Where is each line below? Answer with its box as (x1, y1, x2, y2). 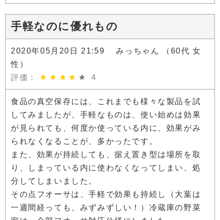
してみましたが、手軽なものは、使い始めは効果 (11, 110, 201, 119)
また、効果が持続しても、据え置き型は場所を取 (11, 150, 201, 159)
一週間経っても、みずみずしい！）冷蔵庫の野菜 (11, 203, 201, 212)
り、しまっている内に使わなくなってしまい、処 (11, 164, 201, 172)
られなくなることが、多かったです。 (11, 137, 158, 146)
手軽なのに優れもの (11, 20, 118, 33)
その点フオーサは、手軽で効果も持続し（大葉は (11, 190, 201, 199)
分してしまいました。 (11, 177, 97, 186)
